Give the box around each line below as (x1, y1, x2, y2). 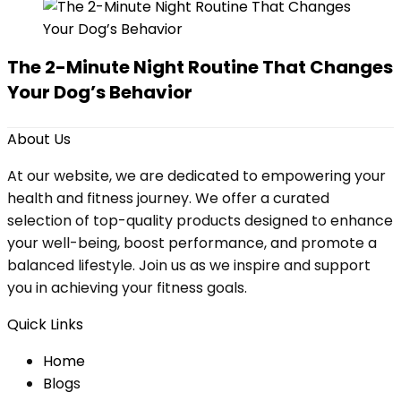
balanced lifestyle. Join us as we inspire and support (7, 255, 371, 276)
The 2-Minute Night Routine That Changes (7, 55, 393, 80)
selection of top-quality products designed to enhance (7, 210, 393, 231)
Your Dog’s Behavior (7, 80, 192, 105)
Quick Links (7, 314, 83, 335)
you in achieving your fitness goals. (7, 277, 247, 298)
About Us (7, 129, 71, 149)
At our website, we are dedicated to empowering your (7, 166, 386, 186)
